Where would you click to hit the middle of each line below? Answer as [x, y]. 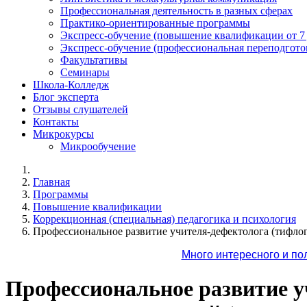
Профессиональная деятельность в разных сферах [176, 11]
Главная [51, 182]
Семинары [85, 72]
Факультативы [94, 60]
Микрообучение [98, 146]
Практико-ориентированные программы [155, 23]
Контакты [56, 122]
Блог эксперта [66, 97]
